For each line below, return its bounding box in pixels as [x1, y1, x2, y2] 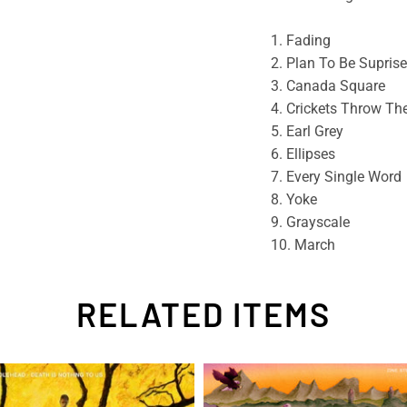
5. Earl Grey [270, 122, 343, 140]
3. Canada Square [270, 76, 385, 94]
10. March [270, 235, 335, 253]
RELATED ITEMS [76, 293, 331, 333]
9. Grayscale [270, 213, 350, 231]
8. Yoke [270, 190, 317, 208]
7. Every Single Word [270, 167, 402, 185]
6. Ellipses [270, 144, 335, 163]
